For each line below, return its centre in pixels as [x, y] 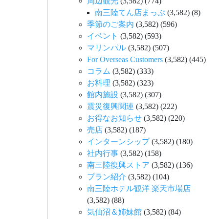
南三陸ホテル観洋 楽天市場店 [139, 188]
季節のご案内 [110, 24]
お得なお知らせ [114, 118]
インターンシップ [118, 142]
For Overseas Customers [125, 59]
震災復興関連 [110, 106]
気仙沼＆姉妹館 [114, 212]
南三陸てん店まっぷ [130, 12]
